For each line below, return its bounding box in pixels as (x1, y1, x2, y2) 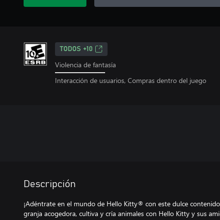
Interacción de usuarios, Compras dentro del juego (55, 75, 206, 85)
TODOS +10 (60, 46, 93, 53)
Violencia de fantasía (55, 60, 116, 69)
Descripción (24, 179, 76, 189)
